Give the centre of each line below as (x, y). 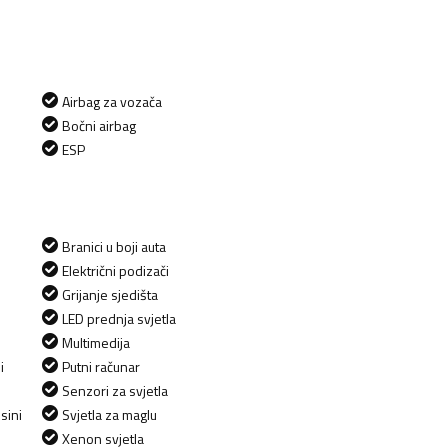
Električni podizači (115, 270)
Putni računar (101, 366)
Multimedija (96, 342)
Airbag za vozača (112, 101)
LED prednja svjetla (119, 318)
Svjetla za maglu (109, 414)
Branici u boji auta (114, 246)
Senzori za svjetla (115, 390)
